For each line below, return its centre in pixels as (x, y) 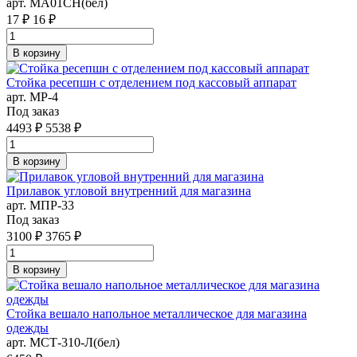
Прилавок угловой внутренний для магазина (129, 190)
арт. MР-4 (32, 96)
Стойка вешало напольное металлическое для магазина (157, 313)
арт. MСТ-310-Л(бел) (63, 342)
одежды (27, 328)
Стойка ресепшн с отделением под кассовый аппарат (151, 82)
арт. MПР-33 (40, 205)
